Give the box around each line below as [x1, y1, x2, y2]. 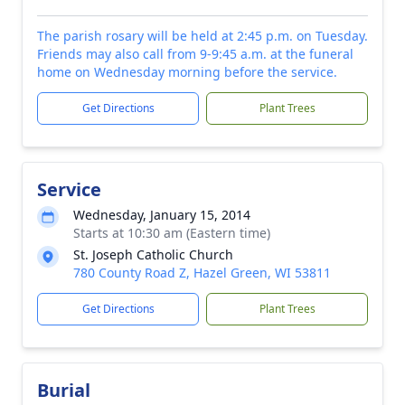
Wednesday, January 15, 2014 [73, 206, 250, 223]
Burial [37, 378, 90, 402]
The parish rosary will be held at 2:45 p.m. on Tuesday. [37, 27, 368, 44]
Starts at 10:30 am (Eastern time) [73, 224, 270, 241]
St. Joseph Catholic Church [73, 246, 233, 263]
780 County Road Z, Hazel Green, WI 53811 [73, 264, 331, 281]
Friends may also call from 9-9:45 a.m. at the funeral [37, 45, 353, 62]
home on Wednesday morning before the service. [37, 63, 337, 80]
